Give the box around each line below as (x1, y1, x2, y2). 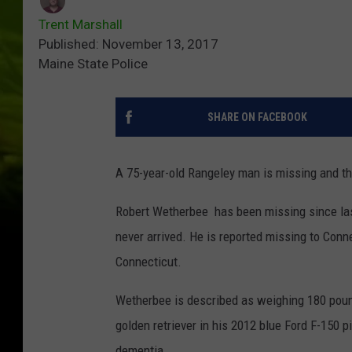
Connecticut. (115, 254, 181, 270)
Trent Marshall (38, 16, 123, 33)
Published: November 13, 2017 (38, 36, 218, 53)
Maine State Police (38, 56, 148, 72)
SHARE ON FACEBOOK (207, 111, 307, 124)
